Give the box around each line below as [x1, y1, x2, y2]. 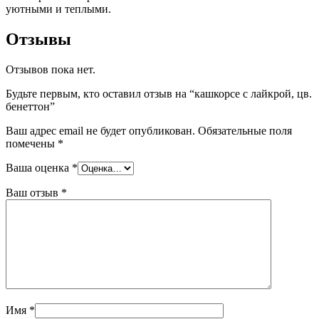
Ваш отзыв [6, 186, 61, 199]
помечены [6, 137, 58, 150]
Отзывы [6, 29, 71, 48]
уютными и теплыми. [6, 2, 111, 15]
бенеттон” [6, 100, 55, 113]
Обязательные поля [198, 124, 292, 137]
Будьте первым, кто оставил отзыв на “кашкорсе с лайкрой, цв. [6, 87, 312, 100]
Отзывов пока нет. [6, 63, 95, 75]
